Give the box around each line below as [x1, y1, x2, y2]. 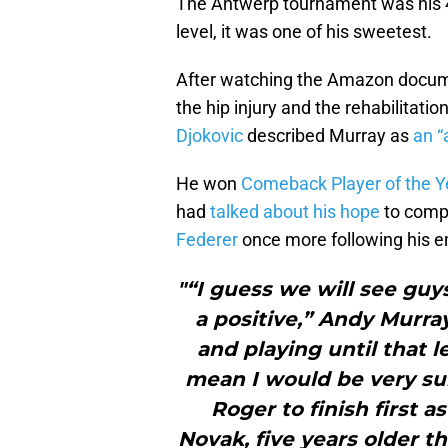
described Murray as [243, 125, 413, 147]
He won [176, 173, 241, 195]
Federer [176, 229, 238, 251]
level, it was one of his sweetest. [176, 21, 432, 43]
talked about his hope [210, 201, 380, 223]
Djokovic [176, 125, 243, 147]
